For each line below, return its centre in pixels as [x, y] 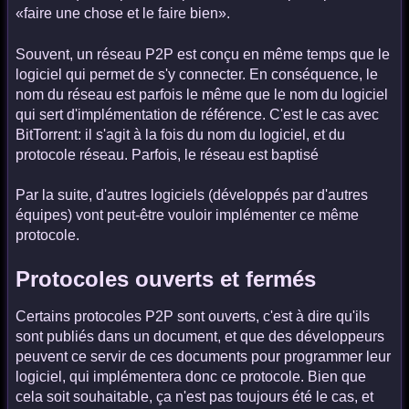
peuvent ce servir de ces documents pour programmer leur [203, 356]
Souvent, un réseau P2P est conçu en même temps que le [203, 54]
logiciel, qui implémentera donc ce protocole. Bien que [191, 376]
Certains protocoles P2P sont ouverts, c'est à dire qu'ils [193, 316]
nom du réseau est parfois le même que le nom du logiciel [202, 94]
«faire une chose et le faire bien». [123, 14]
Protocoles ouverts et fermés [166, 278]
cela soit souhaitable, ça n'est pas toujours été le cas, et [194, 396]
